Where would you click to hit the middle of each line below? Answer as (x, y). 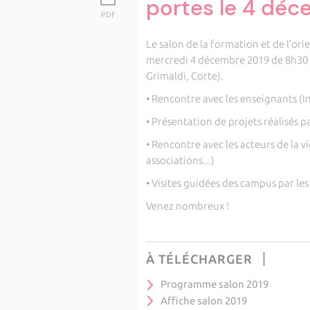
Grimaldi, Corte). (184, 76)
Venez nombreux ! (187, 206)
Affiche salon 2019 (203, 300)
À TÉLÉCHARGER (199, 259)
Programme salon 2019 (214, 284)
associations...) (180, 160)
